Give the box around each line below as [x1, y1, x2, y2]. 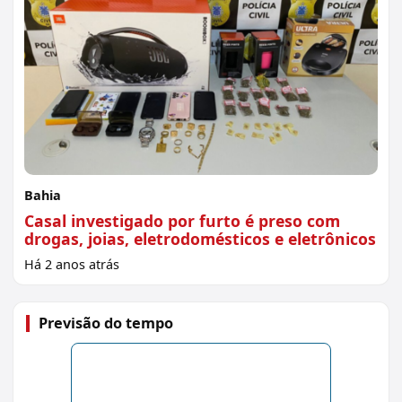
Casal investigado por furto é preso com [24, 210, 340, 232]
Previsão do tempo [39, 313, 173, 334]
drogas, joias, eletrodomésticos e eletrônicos [24, 228, 376, 250]
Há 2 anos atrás [24, 256, 119, 274]
